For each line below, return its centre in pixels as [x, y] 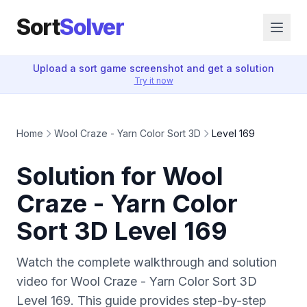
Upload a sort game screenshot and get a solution [153, 68]
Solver [91, 27]
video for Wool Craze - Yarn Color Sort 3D [137, 281]
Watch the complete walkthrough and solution [147, 262]
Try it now [153, 81]
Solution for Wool [120, 176]
